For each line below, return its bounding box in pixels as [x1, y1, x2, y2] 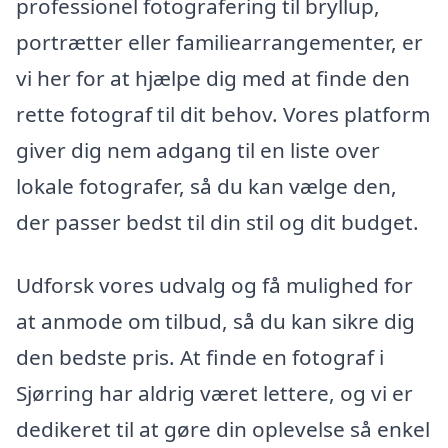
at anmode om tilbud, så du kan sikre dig [16, 307, 415, 336]
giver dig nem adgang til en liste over [16, 135, 380, 164]
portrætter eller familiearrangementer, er [16, 27, 423, 56]
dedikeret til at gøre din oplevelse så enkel [16, 415, 430, 444]
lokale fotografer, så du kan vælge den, [16, 171, 397, 200]
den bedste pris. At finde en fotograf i [16, 343, 384, 372]
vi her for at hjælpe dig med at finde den [16, 63, 410, 92]
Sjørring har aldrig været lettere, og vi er [16, 379, 413, 408]
